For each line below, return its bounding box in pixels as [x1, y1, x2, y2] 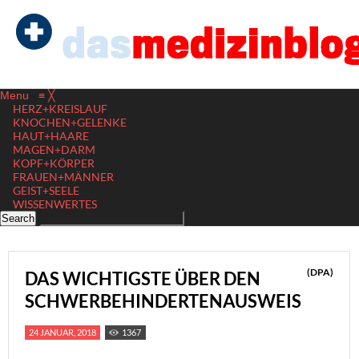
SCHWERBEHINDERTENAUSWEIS [25, 290, 301, 312]
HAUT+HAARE [13, 129, 89, 143]
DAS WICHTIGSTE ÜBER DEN [25, 268, 260, 289]
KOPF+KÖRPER [13, 156, 95, 170]
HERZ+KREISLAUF [13, 102, 107, 115]
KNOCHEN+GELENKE [13, 115, 127, 129]
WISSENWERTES [13, 197, 97, 211]
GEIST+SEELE [13, 184, 79, 197]
